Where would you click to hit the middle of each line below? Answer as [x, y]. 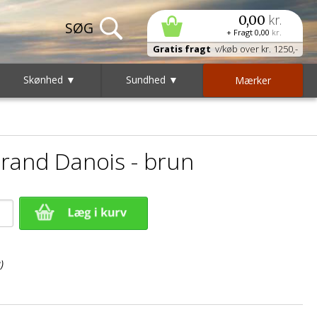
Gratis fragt [181, 49]
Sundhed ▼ [152, 80]
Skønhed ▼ [50, 80]
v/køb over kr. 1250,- [254, 49]
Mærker [253, 80]
